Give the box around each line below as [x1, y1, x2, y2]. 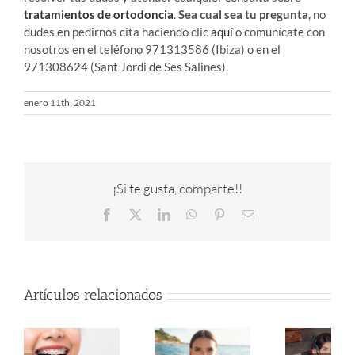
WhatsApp [197, 208, 250, 221]
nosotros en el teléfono [24, 41, 145, 56]
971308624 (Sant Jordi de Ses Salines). [24, 59, 228, 74]
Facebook [113, 208, 162, 221]
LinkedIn [170, 208, 216, 221]
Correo [254, 208, 288, 221]
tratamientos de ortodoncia [24, 6, 174, 21]
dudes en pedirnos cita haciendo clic [24, 24, 211, 39]
